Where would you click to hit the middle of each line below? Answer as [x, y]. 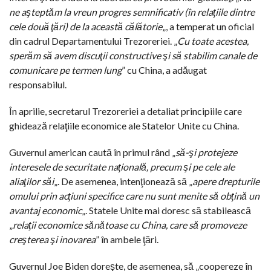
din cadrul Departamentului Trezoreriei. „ [93, 41]
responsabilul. [38, 84]
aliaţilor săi [31, 181]
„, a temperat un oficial [208, 26]
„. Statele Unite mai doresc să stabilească [166, 210]
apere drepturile [226, 181]
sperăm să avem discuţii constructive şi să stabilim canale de [133, 55]
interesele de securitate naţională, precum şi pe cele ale [122, 166]
